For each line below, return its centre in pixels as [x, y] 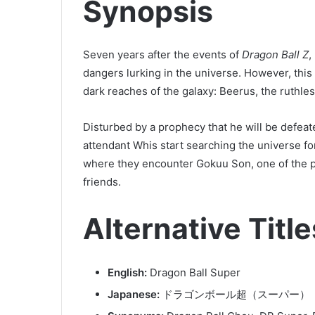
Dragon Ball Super [194, 272]
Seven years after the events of [162, 55]
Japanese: [134, 294]
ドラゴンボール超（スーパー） [235, 294]
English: [127, 272]
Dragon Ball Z [275, 55]
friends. [102, 182]
